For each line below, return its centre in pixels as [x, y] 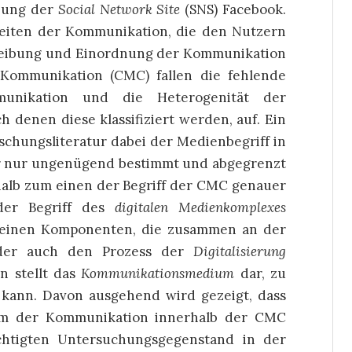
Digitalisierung [240, 251]
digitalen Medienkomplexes [201, 207]
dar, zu [260, 273]
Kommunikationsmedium [158, 273]
